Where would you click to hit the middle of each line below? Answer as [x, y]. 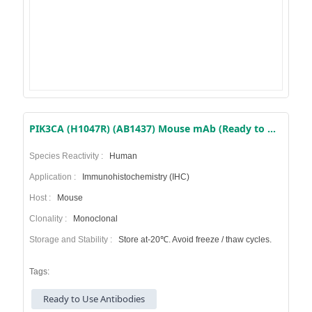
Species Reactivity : [68, 156]
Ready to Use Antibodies [94, 298]
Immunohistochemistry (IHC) [134, 177]
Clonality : [50, 218]
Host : [42, 197]
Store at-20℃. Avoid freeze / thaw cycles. [194, 239]
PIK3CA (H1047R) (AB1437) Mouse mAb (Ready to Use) [271, 128]
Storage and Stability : [72, 239]
